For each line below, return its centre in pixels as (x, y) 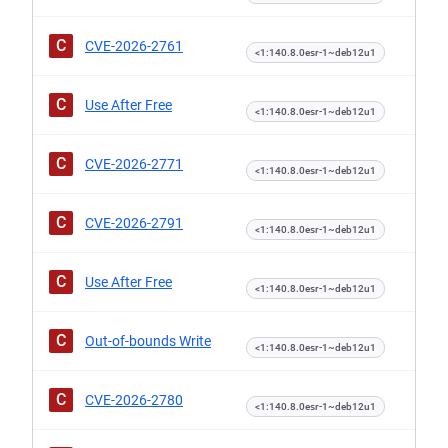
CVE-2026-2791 (134, 223)
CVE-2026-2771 (134, 164)
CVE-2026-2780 (134, 400)
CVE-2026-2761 (134, 46)
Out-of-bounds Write (148, 341)
